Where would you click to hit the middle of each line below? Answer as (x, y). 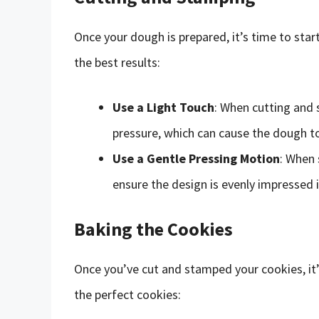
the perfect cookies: (127, 294)
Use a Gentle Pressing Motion (196, 158)
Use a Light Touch (163, 107)
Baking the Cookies (153, 229)
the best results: (117, 62)
